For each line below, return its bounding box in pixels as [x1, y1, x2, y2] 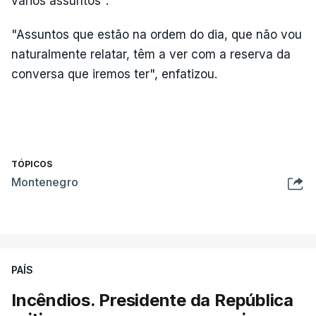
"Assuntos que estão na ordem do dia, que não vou [11, 27, 302, 42]
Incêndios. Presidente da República [11, 289, 293, 310]
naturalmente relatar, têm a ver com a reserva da [11, 47, 291, 61]
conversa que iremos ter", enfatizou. [11, 66, 217, 81]
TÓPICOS [11, 158, 52, 169]
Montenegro [11, 174, 78, 189]
